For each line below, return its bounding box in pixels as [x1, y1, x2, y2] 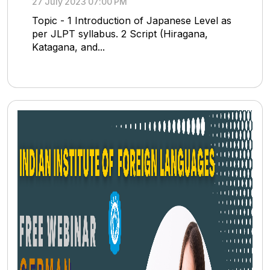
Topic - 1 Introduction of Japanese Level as [32, 14, 231, 27]
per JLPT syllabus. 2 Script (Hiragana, [32, 28, 208, 40]
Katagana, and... [32, 41, 105, 54]
